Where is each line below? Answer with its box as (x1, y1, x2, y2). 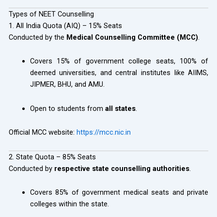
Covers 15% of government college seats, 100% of (30, 57, 209, 66)
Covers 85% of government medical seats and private (30, 188, 209, 197)
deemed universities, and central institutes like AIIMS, (30, 68, 209, 77)
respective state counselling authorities (54, 164, 189, 173)
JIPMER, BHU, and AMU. (30, 80, 105, 89)
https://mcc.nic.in (76, 128, 131, 137)
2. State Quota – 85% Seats (8, 152, 96, 161)
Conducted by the (8, 32, 66, 42)
